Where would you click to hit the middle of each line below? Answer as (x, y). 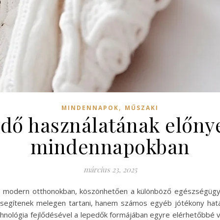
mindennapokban (110, 146)
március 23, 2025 (110, 169)
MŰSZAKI (142, 108)
